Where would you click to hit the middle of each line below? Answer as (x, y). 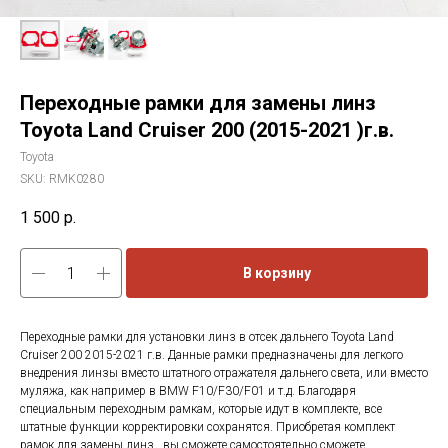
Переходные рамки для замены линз (198, 103)
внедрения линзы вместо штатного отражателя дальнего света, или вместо (224, 373)
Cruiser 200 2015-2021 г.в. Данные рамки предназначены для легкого (211, 355)
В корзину (277, 273)
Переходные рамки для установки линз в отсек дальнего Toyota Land (207, 337)
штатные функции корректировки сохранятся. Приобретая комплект (207, 427)
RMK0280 (76, 179)
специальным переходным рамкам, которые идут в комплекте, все (201, 409)
